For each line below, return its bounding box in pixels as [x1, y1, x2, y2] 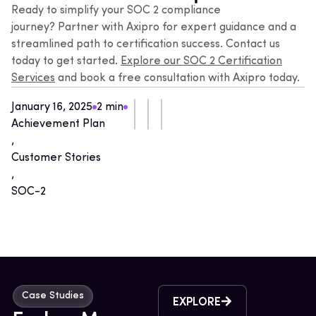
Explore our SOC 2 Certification [121, 55, 282, 67]
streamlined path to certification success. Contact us [11, 38, 280, 50]
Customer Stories [11, 152, 101, 164]
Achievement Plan [11, 118, 105, 130]
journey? [11, 21, 58, 33]
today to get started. [11, 55, 121, 67]
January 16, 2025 [11, 101, 92, 113]
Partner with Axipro [58, 21, 159, 33]
